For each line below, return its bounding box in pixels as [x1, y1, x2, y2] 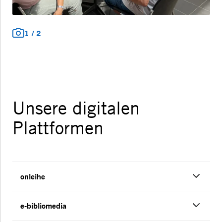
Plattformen [12, 117, 104, 139]
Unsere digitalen [12, 97, 140, 119]
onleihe [20, 171, 45, 182]
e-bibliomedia [20, 200, 66, 211]
